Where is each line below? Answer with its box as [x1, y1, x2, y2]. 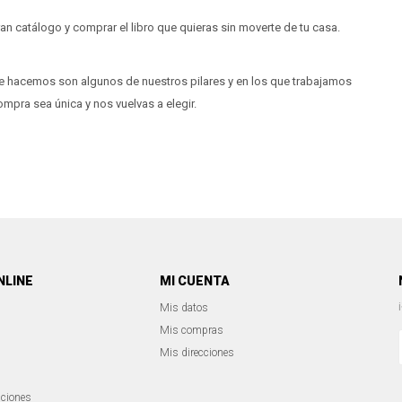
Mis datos [159, 301, 208, 314]
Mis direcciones [159, 346, 234, 359]
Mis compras [159, 324, 223, 336]
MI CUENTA [159, 274, 230, 288]
